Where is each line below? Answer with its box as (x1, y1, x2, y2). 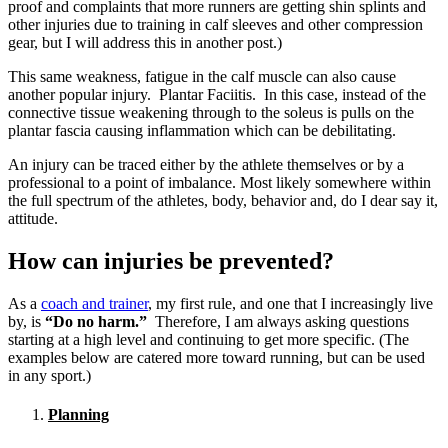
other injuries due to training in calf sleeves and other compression (8, 15, 423, 33)
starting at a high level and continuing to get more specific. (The (8, 330, 409, 348)
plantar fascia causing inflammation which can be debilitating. (8, 121, 396, 139)
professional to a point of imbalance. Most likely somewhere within (8, 173, 431, 191)
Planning (48, 406, 109, 424)
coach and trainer (41, 294, 148, 312)
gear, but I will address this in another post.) (8, 33, 282, 51)
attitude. (8, 209, 58, 227)
